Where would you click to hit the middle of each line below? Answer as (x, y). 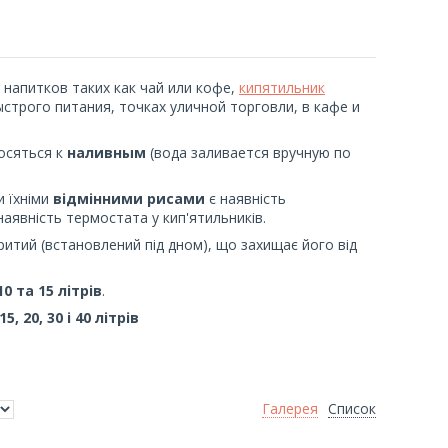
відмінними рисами (129, 198)
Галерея (290, 408)
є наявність (245, 198)
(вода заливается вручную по (248, 152)
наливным (106, 152)
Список (352, 408)
